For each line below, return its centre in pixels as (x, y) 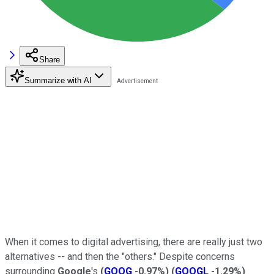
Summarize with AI (58, 80)
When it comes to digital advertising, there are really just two (134, 242)
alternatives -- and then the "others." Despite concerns (120, 256)
